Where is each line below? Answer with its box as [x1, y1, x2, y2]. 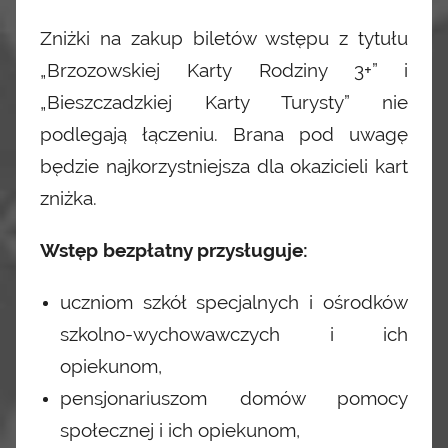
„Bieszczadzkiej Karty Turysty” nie [40, 91, 408, 114]
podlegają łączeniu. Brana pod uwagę [40, 123, 408, 146]
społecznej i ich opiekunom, [60, 419, 300, 442]
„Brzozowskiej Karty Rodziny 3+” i [40, 59, 408, 82]
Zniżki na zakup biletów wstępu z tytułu [40, 27, 408, 50]
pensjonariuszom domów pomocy [60, 387, 408, 410]
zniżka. [40, 187, 97, 210]
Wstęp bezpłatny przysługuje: [40, 239, 308, 262]
